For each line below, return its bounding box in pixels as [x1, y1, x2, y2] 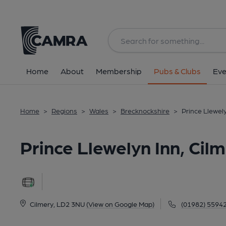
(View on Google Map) [86, 200, 154, 208]
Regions [51, 106, 77, 115]
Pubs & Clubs [154, 66, 201, 76]
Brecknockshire [121, 106, 169, 115]
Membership [96, 66, 142, 76]
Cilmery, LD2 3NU [29, 200, 85, 208]
